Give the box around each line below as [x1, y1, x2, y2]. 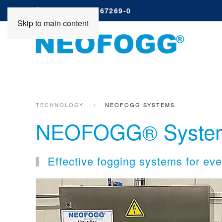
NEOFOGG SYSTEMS [105, 101, 175, 109]
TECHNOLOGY [36, 101, 84, 109]
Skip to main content [17, 17, 89, 29]
